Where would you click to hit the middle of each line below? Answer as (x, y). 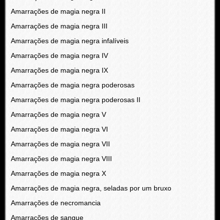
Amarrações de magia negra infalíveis (69, 41)
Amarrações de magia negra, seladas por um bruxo (91, 188)
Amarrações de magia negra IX (59, 70)
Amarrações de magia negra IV (59, 55)
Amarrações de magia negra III (59, 26)
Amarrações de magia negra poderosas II (75, 100)
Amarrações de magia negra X (58, 173)
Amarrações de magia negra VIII (61, 159)
